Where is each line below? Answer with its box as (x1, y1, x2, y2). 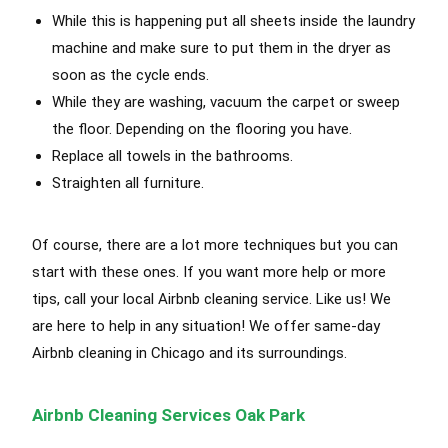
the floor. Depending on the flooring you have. (52, 120, 353, 139)
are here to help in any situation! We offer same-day (32, 317, 381, 336)
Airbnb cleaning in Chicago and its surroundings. (32, 344, 348, 363)
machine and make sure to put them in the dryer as (52, 39, 392, 58)
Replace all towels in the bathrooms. (52, 147, 294, 166)
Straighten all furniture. (52, 174, 205, 193)
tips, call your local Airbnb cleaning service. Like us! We (32, 290, 392, 309)
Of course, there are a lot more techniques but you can (32, 236, 399, 255)
